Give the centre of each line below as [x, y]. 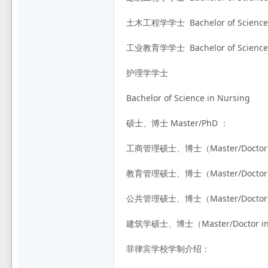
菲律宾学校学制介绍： [168, 249]
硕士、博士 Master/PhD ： [178, 123]
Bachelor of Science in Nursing [188, 98]
